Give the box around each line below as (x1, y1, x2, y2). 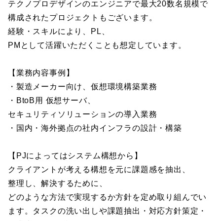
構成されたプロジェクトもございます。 (8, 13, 157, 22)
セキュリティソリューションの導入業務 (8, 110, 157, 118)
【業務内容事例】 (8, 69, 74, 77)
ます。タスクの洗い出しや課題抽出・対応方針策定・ (8, 207, 207, 215)
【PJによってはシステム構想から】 (8, 151, 143, 160)
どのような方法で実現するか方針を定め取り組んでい (8, 193, 207, 201)
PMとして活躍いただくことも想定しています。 (8, 41, 186, 49)
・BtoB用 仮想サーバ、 (8, 96, 96, 105)
